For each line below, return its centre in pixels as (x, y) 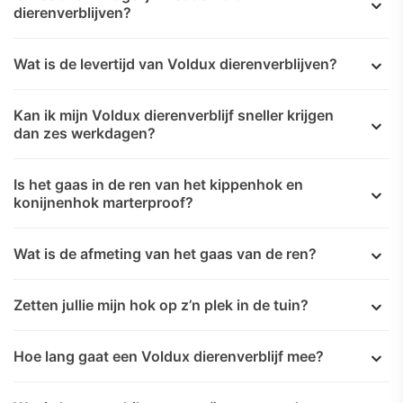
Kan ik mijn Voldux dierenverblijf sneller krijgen (174, 115)
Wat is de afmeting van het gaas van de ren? (165, 253)
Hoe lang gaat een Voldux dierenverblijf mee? (169, 356)
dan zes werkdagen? (85, 133)
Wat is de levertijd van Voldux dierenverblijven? (175, 63)
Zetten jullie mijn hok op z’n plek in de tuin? (161, 304)
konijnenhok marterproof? (103, 202)
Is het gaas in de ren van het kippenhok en (158, 184)
